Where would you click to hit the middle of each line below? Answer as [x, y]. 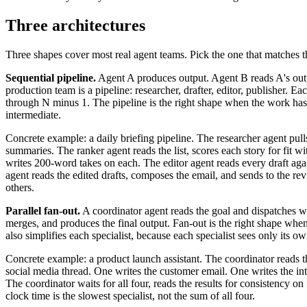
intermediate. [33, 115]
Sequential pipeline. [51, 78]
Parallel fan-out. [43, 211]
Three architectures [75, 26]
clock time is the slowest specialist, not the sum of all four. [130, 296]
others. [20, 188]
